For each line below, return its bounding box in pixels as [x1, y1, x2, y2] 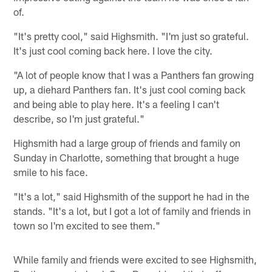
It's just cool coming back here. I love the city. [13, 44, 213, 56]
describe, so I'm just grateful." [13, 112, 145, 124]
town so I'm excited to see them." [13, 219, 161, 231]
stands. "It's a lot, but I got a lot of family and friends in [13, 204, 251, 217]
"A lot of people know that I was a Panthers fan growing [13, 68, 254, 81]
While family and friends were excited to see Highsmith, [13, 253, 257, 265]
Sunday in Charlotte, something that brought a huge [13, 151, 240, 163]
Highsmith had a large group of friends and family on [13, 136, 241, 149]
